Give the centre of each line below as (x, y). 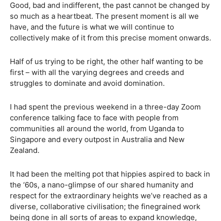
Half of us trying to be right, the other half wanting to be (107, 61)
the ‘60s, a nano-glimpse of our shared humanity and (102, 185)
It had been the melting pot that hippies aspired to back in (110, 174)
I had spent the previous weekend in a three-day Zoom (105, 107)
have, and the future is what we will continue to (92, 27)
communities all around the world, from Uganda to (97, 129)
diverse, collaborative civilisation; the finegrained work (105, 206)
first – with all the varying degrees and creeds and (97, 72)
